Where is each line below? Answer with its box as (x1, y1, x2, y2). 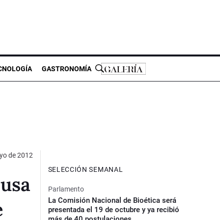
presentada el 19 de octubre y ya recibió (48, 205, 179, 214)
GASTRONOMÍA (42, 64, 91, 73)
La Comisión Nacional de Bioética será (48, 195, 176, 205)
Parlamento (48, 185, 84, 193)
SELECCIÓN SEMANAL (48, 165, 123, 173)
